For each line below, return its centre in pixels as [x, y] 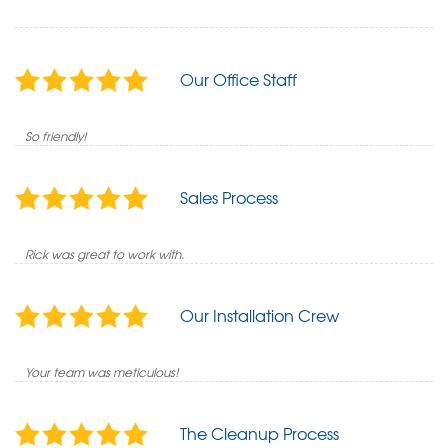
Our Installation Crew [259, 315]
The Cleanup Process [259, 433]
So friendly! [56, 135]
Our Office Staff [238, 79]
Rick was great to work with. [104, 253]
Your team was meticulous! [102, 371]
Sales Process [229, 197]
